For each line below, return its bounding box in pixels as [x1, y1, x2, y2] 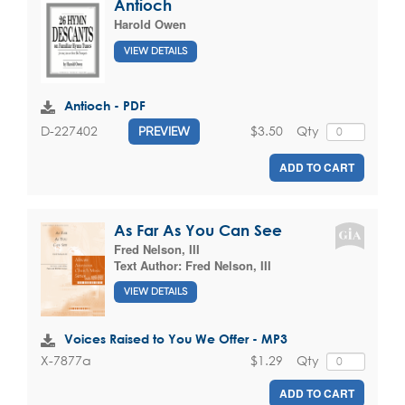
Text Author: [114, 256, 185, 274]
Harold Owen [114, 15, 186, 33]
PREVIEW [138, 123, 190, 138]
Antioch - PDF [64, 97, 146, 113]
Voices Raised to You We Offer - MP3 [64, 331, 287, 347]
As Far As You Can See [114, 221, 282, 239]
